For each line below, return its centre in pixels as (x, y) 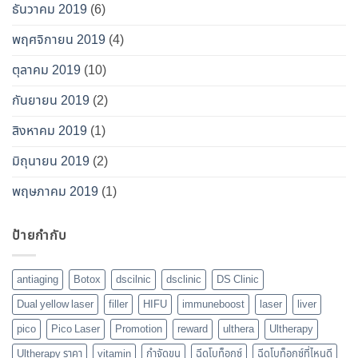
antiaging (38, 280)
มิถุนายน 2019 (51, 161)
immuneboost (213, 305)
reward (193, 330)
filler (118, 305)
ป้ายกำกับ (40, 235)
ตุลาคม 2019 (46, 70)
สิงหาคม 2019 (50, 131)
